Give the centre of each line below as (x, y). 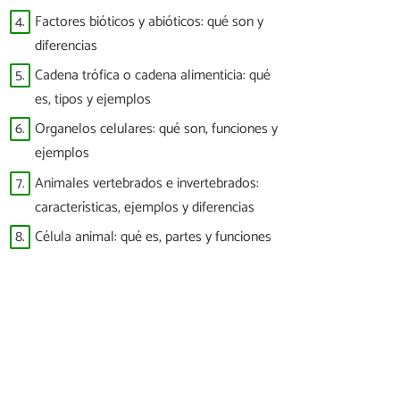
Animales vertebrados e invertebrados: (147, 183)
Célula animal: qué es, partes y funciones (153, 237)
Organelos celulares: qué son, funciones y (156, 129)
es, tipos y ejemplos (93, 99)
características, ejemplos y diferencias (145, 207)
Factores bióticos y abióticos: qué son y (149, 21)
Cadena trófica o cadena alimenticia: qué (153, 75)
